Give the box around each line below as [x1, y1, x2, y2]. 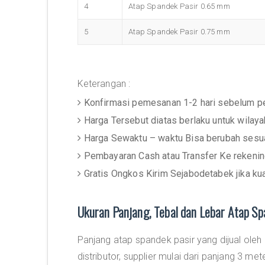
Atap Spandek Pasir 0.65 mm [128, 2, 230, 11]
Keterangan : [77, 78, 131, 89]
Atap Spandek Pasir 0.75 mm [128, 27, 230, 36]
